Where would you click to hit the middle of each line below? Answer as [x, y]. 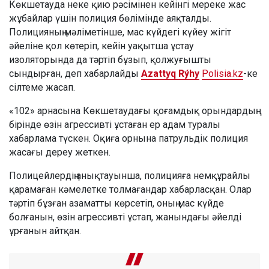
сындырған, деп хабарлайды [75, 74]
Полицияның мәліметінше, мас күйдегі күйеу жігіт [120, 32]
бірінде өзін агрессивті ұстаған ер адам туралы [115, 125]
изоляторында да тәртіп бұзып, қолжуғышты [110, 60]
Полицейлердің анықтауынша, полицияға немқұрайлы [130, 176]
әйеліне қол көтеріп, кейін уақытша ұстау [101, 46]
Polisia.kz [222, 74]
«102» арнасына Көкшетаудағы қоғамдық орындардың [132, 111]
